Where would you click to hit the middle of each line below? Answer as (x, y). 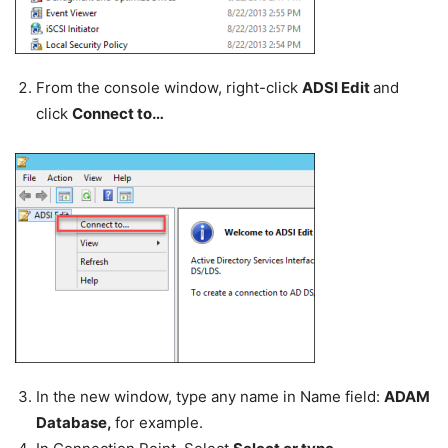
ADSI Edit (337, 88)
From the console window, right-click (169, 88)
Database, (75, 423)
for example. (159, 423)
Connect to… (118, 114)
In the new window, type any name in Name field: (210, 397)
